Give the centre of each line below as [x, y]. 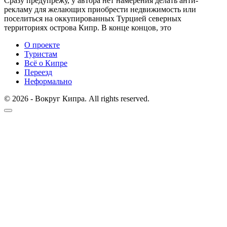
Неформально [48, 81]
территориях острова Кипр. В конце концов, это [88, 28]
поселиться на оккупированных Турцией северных [93, 18]
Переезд [38, 72]
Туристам [41, 54]
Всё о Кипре [46, 63]
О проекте [42, 45]
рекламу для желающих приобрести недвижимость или [100, 9]
